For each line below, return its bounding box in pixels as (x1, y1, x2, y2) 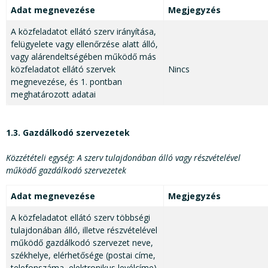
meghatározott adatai (11, 89, 96, 100)
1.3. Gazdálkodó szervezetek (6, 127, 130, 139)
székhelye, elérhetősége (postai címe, (11, 249, 156, 261)
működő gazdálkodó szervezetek (6, 165, 126, 176)
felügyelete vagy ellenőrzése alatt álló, (11, 38, 158, 50)
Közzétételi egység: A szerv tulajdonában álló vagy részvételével (6, 152, 240, 164)
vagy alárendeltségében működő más (11, 51, 156, 63)
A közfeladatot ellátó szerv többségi (11, 212, 150, 224)
